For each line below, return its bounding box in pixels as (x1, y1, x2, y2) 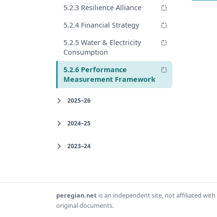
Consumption (63, 47, 108, 57)
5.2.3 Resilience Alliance (63, 2, 141, 12)
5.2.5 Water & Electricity (63, 37, 141, 47)
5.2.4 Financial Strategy (63, 20, 139, 30)
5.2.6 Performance (63, 64, 127, 74)
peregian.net (56, 190, 97, 200)
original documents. (56, 201, 114, 210)
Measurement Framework (63, 74, 155, 84)
